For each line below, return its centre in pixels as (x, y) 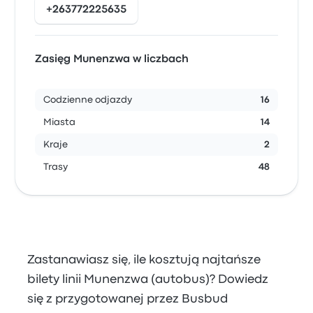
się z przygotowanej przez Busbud (128, 299)
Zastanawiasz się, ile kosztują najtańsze (144, 260)
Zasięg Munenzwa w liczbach (112, 59)
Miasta (60, 122)
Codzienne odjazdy (88, 100)
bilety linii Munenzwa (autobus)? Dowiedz (148, 280)
